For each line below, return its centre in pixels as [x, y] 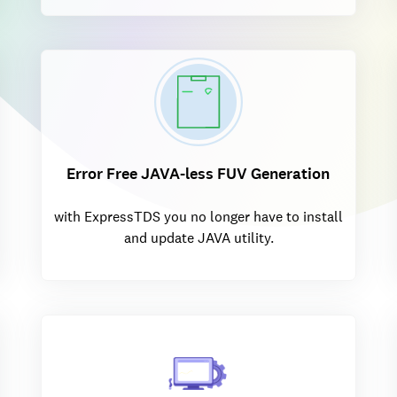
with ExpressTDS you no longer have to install [198, 216]
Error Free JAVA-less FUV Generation [198, 173]
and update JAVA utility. [198, 237]
